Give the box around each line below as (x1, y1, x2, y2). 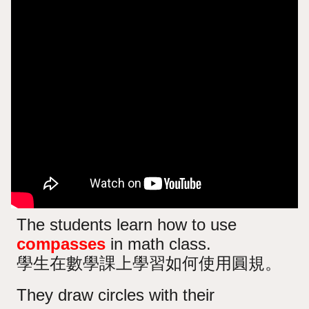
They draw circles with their (17, 285, 215, 304)
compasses (17, 234, 106, 253)
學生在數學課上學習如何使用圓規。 (17, 253, 282, 272)
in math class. (106, 234, 212, 253)
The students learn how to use (17, 215, 237, 234)
